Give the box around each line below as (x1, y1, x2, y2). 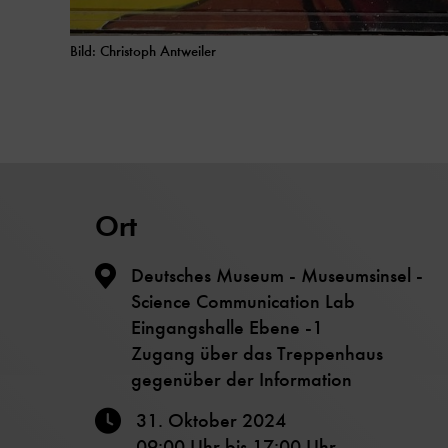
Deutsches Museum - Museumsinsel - (131, 262, 423, 288)
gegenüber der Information (131, 366, 352, 392)
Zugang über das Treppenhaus (131, 340, 383, 366)
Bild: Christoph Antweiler (70, 41, 216, 60)
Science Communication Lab (131, 288, 355, 314)
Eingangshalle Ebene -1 (131, 314, 323, 340)
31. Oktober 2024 (136, 407, 286, 433)
